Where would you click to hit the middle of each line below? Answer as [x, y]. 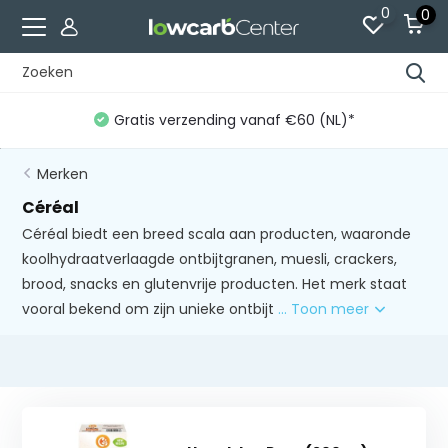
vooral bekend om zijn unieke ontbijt [150, 309]
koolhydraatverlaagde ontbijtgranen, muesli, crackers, [210, 259]
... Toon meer [326, 309]
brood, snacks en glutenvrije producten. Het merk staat [215, 284]
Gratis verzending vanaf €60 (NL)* [234, 120]
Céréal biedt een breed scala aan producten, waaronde [217, 234]
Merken [63, 174]
